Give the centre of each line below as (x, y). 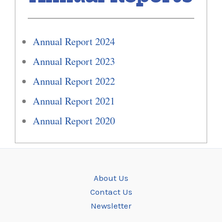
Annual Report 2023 (74, 61)
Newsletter (111, 205)
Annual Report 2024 (74, 41)
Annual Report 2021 (74, 100)
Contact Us (111, 192)
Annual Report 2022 (74, 81)
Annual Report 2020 (74, 120)
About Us (111, 178)
